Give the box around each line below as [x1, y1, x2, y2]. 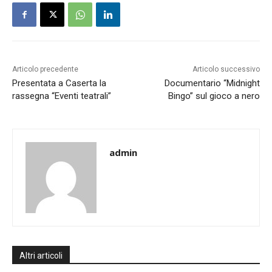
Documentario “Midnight [164, 78, 260, 89]
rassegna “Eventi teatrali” [12, 90, 111, 102]
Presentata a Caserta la [12, 78, 106, 89]
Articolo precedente [12, 65, 78, 74]
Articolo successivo [192, 65, 260, 74]
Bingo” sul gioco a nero [168, 90, 260, 102]
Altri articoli [19, 251, 63, 261]
